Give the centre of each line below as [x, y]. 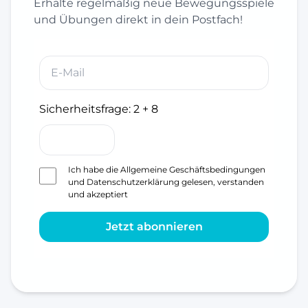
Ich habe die [94, 169]
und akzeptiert [98, 194]
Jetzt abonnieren [154, 226]
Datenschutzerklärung [133, 181]
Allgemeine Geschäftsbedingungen [193, 169]
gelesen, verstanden [222, 181]
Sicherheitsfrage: [86, 109]
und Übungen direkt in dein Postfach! [138, 19]
